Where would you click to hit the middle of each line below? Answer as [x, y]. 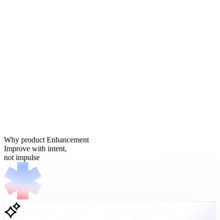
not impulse [22, 157]
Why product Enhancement [46, 139]
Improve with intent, [35, 148]
